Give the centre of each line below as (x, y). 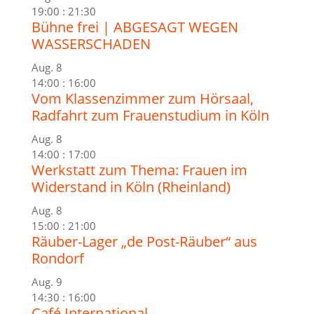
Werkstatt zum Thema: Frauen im (139, 170)
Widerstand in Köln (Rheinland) (131, 186)
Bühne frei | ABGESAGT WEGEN (135, 27)
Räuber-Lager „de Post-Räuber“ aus (144, 241)
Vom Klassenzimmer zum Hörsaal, (142, 98)
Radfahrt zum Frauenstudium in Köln (150, 115)
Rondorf (57, 258)
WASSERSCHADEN (91, 43)
